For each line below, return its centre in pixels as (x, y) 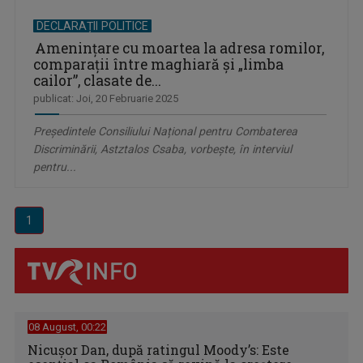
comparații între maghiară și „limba (158, 64)
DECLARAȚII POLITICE (92, 26)
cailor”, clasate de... (97, 80)
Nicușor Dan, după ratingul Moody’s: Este (158, 349)
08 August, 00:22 (67, 327)
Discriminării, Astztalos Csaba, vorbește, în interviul (162, 149)
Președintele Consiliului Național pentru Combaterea (165, 131)
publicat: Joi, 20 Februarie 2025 (106, 98)
